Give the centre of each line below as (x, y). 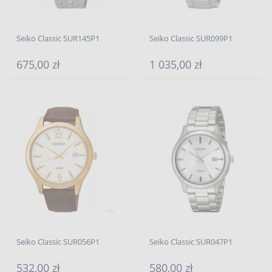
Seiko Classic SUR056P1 (58, 242)
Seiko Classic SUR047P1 (191, 242)
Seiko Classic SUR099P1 (191, 38)
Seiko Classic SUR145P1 (58, 38)
